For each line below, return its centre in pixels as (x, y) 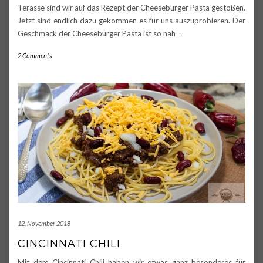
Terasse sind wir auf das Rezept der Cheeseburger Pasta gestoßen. (131, 7)
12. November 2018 (44, 223)
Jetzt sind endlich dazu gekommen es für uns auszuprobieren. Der (131, 20)
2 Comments (35, 55)
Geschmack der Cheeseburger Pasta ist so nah (97, 33)
